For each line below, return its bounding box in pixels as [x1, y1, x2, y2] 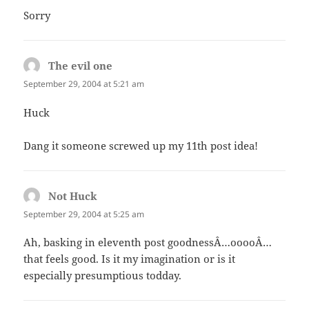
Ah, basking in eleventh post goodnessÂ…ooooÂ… [23, 235, 272, 249]
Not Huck [48, 188, 98, 203]
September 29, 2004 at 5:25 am [23, 208, 145, 220]
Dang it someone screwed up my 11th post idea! [23, 138, 259, 152]
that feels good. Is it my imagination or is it [23, 251, 236, 266]
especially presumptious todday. [23, 268, 182, 282]
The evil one [48, 59, 113, 73]
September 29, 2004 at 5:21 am [23, 78, 145, 90]
